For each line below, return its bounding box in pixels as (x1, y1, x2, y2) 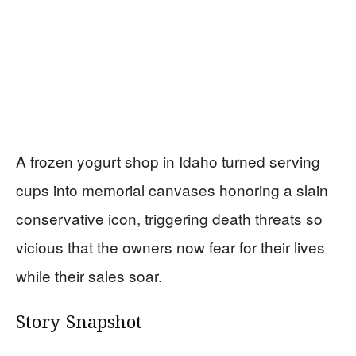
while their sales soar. (16, 265, 162, 287)
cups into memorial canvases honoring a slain (16, 179, 328, 201)
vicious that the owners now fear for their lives (16, 236, 325, 258)
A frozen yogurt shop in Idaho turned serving (16, 150, 320, 172)
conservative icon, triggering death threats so (16, 207, 323, 230)
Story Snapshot (16, 311, 142, 337)
